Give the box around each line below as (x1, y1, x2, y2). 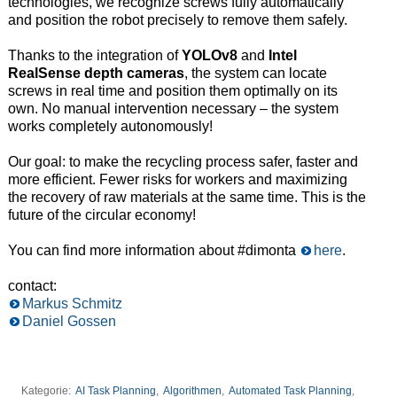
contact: (7, 278, 57, 294)
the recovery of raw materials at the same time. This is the (7, 190, 366, 206)
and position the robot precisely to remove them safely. (7, 12, 347, 28)
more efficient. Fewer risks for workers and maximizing (7, 172, 347, 188)
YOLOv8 (181, 48, 237, 64)
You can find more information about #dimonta (7, 243, 300, 259)
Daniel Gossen (21, 314, 116, 330)
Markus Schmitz (21, 296, 122, 312)
